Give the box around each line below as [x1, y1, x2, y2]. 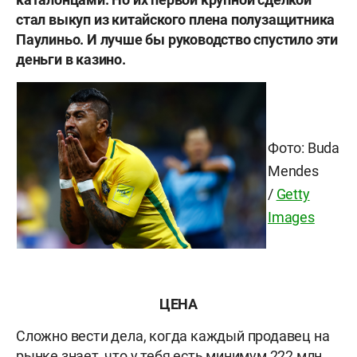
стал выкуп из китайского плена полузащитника [16, 11, 335, 29]
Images [268, 209, 315, 226]
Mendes [268, 163, 319, 180]
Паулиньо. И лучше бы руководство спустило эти [16, 31, 338, 49]
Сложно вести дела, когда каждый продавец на [16, 328, 330, 345]
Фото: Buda [268, 139, 339, 157]
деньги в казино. [16, 51, 126, 69]
